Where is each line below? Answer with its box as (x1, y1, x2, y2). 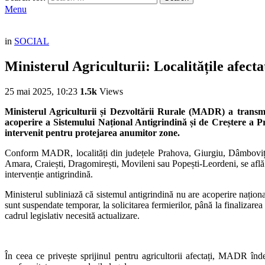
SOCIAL (14, 36, 49, 46)
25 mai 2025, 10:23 (5, 86, 77, 96)
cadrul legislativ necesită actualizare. (5, 210, 140, 221)
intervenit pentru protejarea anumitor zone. (5, 127, 180, 138)
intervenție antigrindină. (5, 169, 93, 179)
